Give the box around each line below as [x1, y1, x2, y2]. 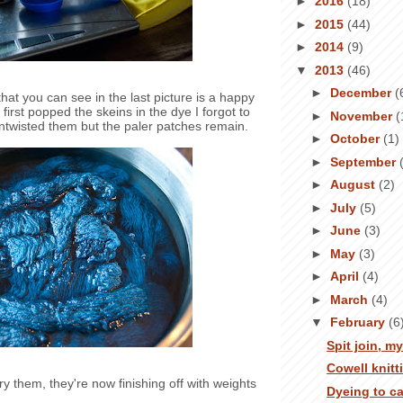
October [329, 131, 383, 147]
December [329, 85, 395, 101]
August [329, 177, 379, 193]
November [329, 108, 396, 123]
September [329, 154, 399, 169]
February [329, 315, 389, 330]
